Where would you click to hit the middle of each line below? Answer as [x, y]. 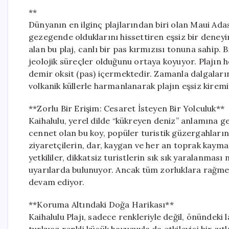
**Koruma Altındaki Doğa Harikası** [101, 204]
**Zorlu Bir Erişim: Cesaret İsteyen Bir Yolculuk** [127, 108]
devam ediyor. [57, 182]
